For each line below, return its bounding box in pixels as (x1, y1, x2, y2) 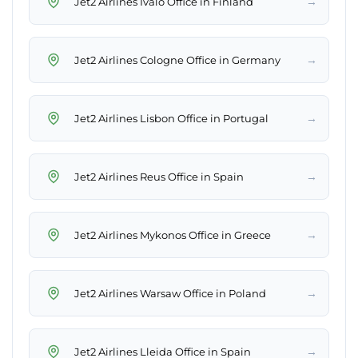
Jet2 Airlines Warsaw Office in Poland (74, 286, 266, 300)
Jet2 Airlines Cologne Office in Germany (74, 53, 280, 66)
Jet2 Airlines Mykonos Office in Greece (74, 228, 271, 241)
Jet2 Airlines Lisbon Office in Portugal (74, 111, 268, 125)
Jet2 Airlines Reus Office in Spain (74, 169, 244, 183)
